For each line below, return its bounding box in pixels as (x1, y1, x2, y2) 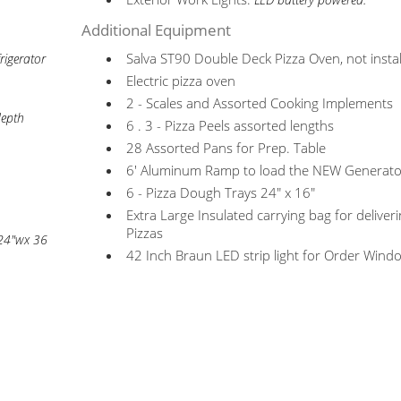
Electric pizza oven (126, 72, 236, 90)
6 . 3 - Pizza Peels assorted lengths (126, 116, 335, 134)
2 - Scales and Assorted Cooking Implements (126, 94, 394, 112)
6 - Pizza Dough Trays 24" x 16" (126, 183, 316, 201)
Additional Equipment (81, 20, 232, 40)
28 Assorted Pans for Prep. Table (126, 139, 327, 157)
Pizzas (126, 224, 164, 242)
